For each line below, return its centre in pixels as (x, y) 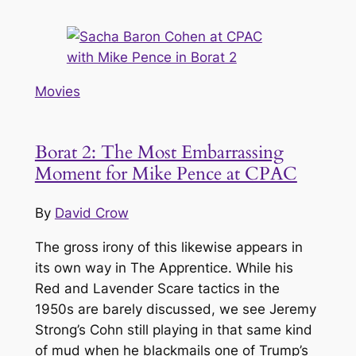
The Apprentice (179, 267)
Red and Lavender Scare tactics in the (157, 288)
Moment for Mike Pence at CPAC (166, 173)
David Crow (91, 213)
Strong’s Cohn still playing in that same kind (173, 329)
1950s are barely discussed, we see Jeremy (175, 309)
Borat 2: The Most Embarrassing (159, 152)
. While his (260, 267)
